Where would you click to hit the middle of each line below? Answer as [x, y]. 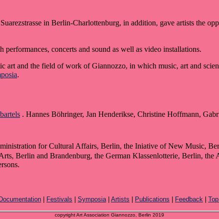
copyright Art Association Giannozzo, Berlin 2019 [109, 215]
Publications [152, 199]
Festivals [59, 199]
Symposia [92, 199]
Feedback [189, 199]
